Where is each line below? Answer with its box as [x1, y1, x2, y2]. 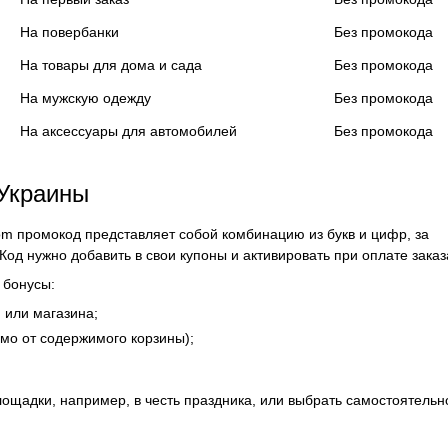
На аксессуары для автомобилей [20, 123, 237, 139]
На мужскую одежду [20, 90, 151, 106]
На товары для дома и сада [20, 57, 202, 73]
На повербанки [20, 24, 119, 40]
